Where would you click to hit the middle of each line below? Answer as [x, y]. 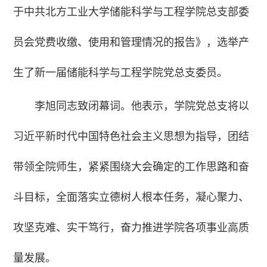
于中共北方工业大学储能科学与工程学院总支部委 [131, 12]
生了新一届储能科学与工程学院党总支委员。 [121, 73]
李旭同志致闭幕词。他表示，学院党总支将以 [142, 106]
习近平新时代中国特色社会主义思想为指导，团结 [131, 137]
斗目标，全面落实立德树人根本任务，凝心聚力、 [131, 198]
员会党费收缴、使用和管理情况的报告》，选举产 [131, 43]
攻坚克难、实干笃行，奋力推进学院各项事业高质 [131, 228]
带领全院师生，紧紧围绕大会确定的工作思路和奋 [131, 167]
